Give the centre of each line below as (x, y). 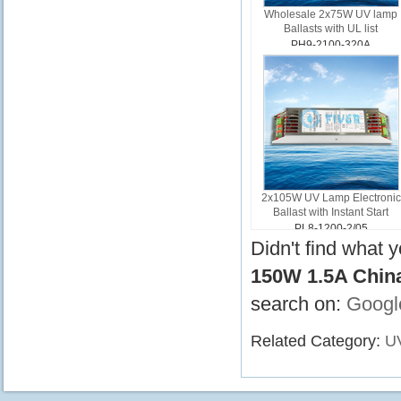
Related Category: (318, 341)
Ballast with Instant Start (331, 212)
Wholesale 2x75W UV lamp (331, 14)
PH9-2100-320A (331, 45)
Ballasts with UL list (331, 29)
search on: (299, 304)
